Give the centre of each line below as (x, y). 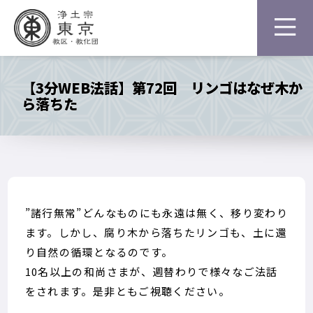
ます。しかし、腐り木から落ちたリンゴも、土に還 (156, 232)
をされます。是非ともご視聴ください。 (128, 291)
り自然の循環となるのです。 (99, 252)
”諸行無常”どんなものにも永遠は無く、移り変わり (156, 213)
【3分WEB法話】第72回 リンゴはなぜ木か (162, 87)
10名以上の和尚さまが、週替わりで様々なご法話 (151, 271)
